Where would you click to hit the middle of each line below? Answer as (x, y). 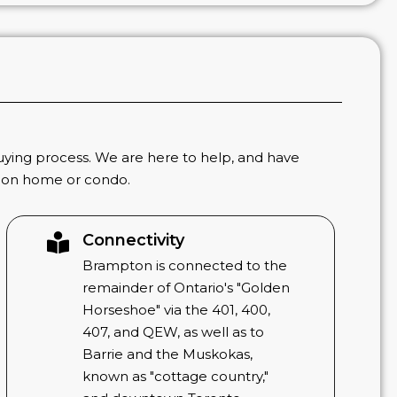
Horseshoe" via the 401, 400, (177, 309)
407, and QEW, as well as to (174, 331)
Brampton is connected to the (185, 265)
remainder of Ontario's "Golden (187, 287)
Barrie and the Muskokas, (168, 354)
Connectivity (134, 240)
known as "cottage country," (176, 376)
